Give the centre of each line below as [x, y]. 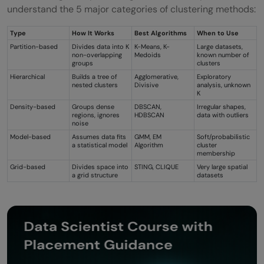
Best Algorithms [161, 33]
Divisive [146, 85]
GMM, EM [148, 136]
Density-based [33, 106]
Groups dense [93, 106]
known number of [223, 55]
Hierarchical [27, 76]
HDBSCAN [149, 115]
